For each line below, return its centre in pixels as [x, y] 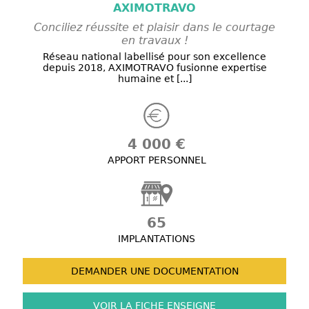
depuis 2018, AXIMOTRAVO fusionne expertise [154, 68]
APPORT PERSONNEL [157, 160]
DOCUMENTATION [194, 271]
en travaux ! [154, 41]
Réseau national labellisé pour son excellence [154, 57]
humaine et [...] [154, 79]
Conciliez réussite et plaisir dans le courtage [154, 28]
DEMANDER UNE [110, 271]
